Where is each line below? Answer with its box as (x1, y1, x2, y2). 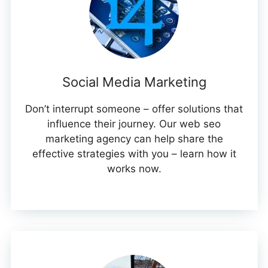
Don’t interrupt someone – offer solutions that (25, 103, 243, 115)
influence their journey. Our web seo (47, 118, 221, 130)
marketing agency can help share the (45, 133, 223, 145)
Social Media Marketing (62, 74, 206, 90)
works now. (106, 163, 162, 175)
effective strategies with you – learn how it (32, 148, 236, 160)
